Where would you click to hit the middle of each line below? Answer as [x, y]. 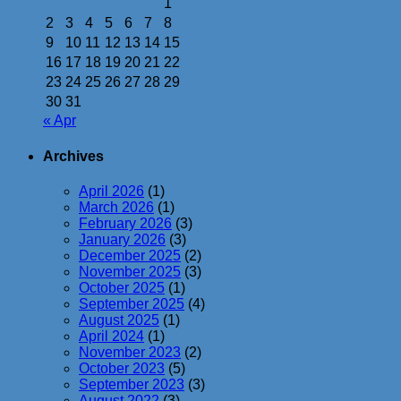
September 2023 [132, 384]
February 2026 [125, 223]
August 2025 [119, 320]
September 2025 [132, 304]
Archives [73, 156]
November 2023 [130, 352]
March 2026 [116, 207]
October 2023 [122, 368]
